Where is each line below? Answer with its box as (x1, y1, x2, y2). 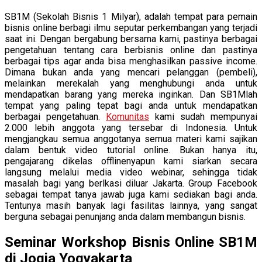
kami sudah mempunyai (149, 111, 257, 122)
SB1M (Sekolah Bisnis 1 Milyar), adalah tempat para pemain (5, 11, 257, 22)
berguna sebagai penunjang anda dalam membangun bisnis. (5, 211, 246, 222)
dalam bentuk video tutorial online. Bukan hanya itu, (5, 144, 257, 156)
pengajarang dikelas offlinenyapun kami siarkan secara (5, 155, 257, 167)
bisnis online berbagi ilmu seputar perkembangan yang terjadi (5, 22, 257, 33)
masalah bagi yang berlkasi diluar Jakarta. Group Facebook (5, 177, 257, 189)
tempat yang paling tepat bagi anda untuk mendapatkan (5, 99, 257, 111)
